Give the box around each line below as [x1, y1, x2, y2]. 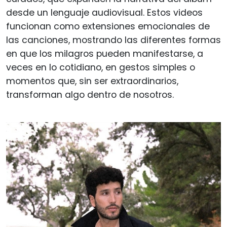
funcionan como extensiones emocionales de [6, 20, 210, 32]
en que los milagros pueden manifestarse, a [6, 47, 203, 60]
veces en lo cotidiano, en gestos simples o [6, 61, 195, 73]
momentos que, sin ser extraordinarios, [6, 74, 178, 87]
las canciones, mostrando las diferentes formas [6, 33, 221, 46]
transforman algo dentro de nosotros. [6, 88, 174, 101]
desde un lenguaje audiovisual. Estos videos [6, 6, 203, 19]
